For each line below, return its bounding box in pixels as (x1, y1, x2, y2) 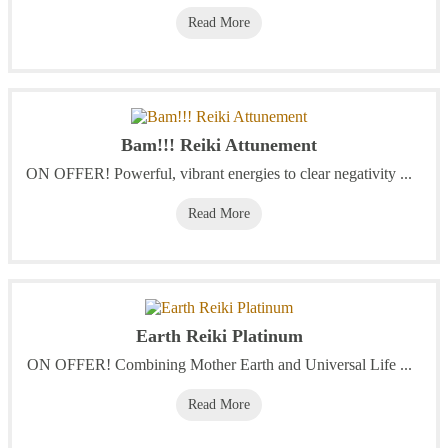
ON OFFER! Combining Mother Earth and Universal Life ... (26, 356, 412, 374)
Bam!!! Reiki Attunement (121, 134, 317, 155)
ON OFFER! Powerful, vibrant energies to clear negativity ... (26, 164, 412, 182)
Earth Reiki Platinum (135, 326, 303, 347)
